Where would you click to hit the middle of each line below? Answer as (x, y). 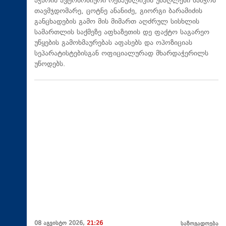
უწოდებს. (50, 64)
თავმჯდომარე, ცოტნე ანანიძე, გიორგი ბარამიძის (118, 11)
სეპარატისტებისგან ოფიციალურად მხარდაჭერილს (121, 53)
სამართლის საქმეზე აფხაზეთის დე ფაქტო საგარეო (122, 32)
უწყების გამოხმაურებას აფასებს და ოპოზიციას (113, 43)
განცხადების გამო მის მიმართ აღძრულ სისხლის (117, 22)
